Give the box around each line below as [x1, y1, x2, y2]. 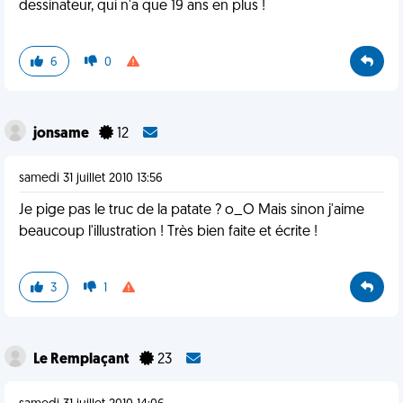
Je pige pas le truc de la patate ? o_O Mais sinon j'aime [19, 203, 364, 218]
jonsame [33, 127, 92, 141]
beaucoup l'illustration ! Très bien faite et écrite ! [19, 225, 318, 239]
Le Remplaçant [33, 353, 132, 367]
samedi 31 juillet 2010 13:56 [19, 172, 163, 185]
